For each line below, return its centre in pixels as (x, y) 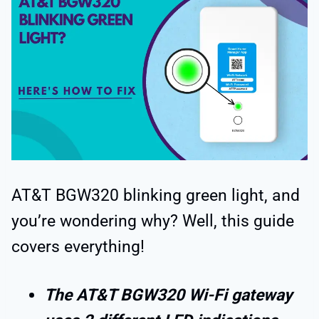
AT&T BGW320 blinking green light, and (156, 196)
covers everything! (78, 247)
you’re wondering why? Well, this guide (153, 221)
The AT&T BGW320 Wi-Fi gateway (168, 296)
